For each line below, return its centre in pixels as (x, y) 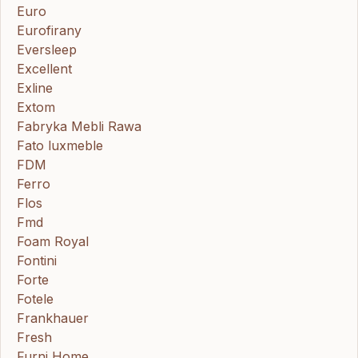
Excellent (44, 68)
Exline (35, 88)
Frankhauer (53, 318)
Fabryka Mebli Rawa (79, 126)
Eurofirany (49, 30)
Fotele (35, 298)
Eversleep (47, 49)
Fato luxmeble (60, 145)
